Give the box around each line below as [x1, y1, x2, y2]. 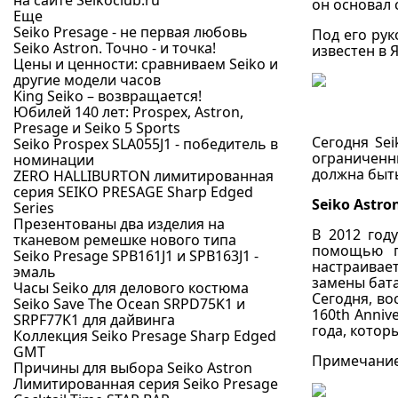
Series [13, 198, 54, 218]
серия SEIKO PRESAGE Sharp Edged [13, 182, 253, 202]
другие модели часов [13, 70, 161, 90]
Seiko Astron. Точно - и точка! [13, 38, 216, 58]
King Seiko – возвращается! [13, 86, 202, 106]
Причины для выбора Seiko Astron [13, 358, 252, 378]
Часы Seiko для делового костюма [13, 278, 249, 298]
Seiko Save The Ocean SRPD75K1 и [13, 294, 245, 314]
